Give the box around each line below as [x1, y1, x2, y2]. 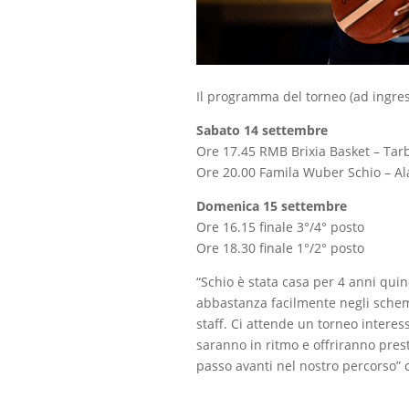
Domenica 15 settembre [196, 197, 348, 215]
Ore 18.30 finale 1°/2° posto [196, 239, 365, 257]
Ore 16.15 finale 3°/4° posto [196, 218, 365, 236]
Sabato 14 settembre [196, 121, 329, 140]
